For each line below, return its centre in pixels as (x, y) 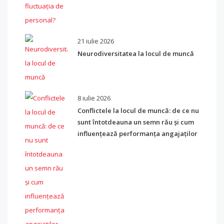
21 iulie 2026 (96, 41)
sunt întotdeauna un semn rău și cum (136, 122)
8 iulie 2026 (94, 98)
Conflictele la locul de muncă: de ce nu (138, 110)
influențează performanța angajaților (137, 133)
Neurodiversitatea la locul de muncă (136, 53)
